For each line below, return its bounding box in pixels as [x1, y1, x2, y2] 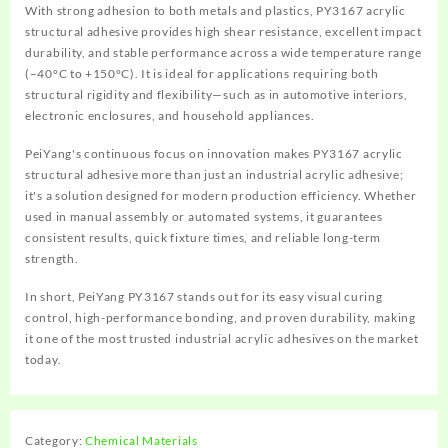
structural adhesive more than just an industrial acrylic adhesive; [25, 167, 404, 182]
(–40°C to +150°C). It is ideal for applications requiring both [25, 66, 379, 81]
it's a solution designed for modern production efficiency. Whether [25, 188, 417, 203]
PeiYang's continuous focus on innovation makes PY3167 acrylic [25, 146, 403, 161]
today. [25, 352, 62, 367]
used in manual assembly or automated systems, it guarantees [25, 209, 383, 224]
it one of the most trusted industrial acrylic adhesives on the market [25, 331, 419, 346]
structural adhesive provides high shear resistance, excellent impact [25, 24, 422, 39]
